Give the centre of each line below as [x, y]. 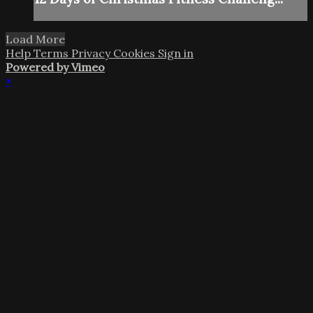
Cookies [136, 53]
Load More [35, 39]
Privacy [92, 53]
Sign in [176, 53]
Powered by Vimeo [55, 67]
